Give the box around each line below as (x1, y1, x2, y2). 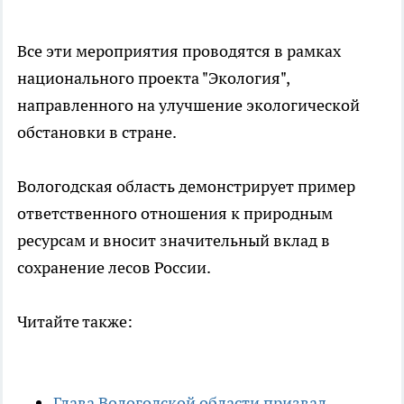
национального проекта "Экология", (17, 67, 289, 88)
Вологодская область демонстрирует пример (17, 175, 355, 197)
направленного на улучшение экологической (17, 94, 360, 115)
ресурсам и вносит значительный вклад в (17, 229, 330, 251)
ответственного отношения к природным (17, 202, 333, 224)
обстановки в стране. (17, 121, 177, 142)
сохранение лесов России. (17, 256, 211, 278)
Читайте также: (17, 310, 133, 332)
